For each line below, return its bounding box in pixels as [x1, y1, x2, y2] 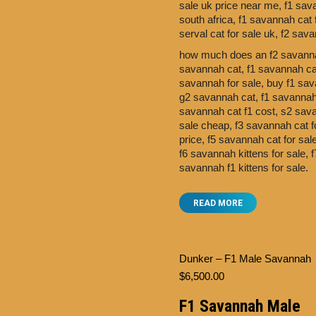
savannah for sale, [179, 77, 267, 89]
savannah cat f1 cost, [179, 105, 281, 117]
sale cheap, [179, 119, 235, 131]
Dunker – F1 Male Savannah [179, 253, 311, 265]
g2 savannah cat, [179, 91, 261, 103]
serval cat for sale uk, [179, 28, 281, 39]
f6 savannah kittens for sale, [179, 147, 311, 159]
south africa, [179, 13, 238, 25]
